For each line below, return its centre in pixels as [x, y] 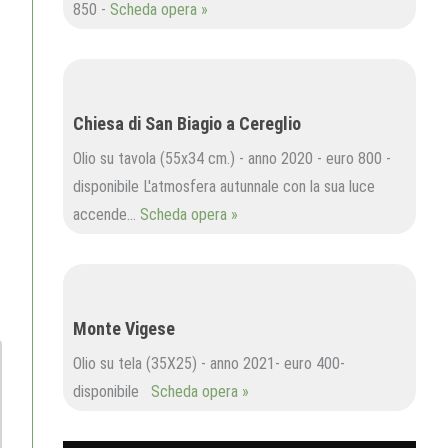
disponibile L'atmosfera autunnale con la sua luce [224, 186]
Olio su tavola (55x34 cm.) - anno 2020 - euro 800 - [232, 158]
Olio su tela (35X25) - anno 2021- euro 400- [209, 363]
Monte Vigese [124, 328]
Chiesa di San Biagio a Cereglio [187, 123]
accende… [106, 214]
